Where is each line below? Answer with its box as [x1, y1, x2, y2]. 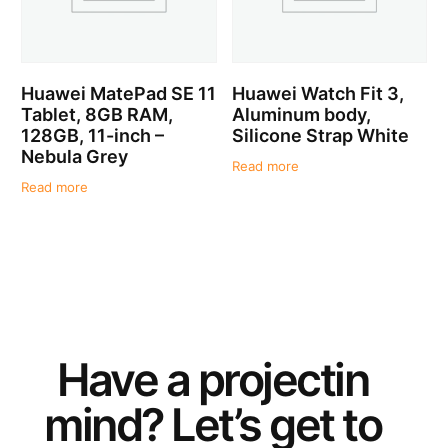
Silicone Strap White [231, 124, 409, 146]
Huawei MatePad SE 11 [21, 82, 217, 104]
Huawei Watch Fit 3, [231, 82, 404, 104]
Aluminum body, [231, 103, 371, 125]
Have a [57, 352, 198, 407]
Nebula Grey [21, 145, 129, 167]
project [197, 352, 335, 407]
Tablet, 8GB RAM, [21, 103, 174, 125]
